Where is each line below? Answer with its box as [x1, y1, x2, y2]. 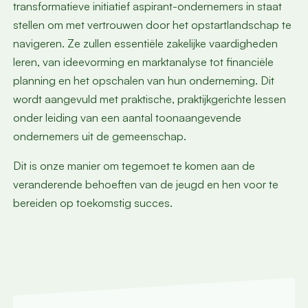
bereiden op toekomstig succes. [12, 196, 173, 210]
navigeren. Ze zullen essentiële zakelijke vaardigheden [12, 36, 278, 50]
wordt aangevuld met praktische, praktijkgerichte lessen [12, 91, 286, 106]
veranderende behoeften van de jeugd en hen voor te [12, 177, 278, 191]
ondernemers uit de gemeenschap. [12, 129, 192, 143]
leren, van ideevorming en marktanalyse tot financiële [12, 54, 274, 69]
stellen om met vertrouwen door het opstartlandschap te [12, 17, 291, 32]
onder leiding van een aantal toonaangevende [12, 110, 241, 124]
